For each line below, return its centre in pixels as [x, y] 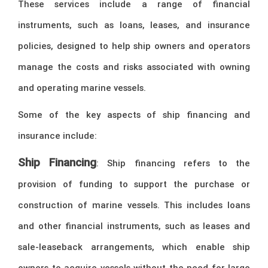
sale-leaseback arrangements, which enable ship [134, 246]
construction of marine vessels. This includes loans [134, 205]
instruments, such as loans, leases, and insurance [134, 25]
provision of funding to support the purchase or [134, 184]
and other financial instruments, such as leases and [134, 226]
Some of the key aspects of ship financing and [134, 114]
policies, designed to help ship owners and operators [134, 45]
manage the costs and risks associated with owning [134, 66]
